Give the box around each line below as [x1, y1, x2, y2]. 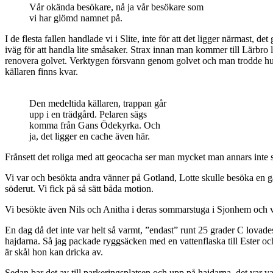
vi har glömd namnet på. [29, 12, 122, 23]
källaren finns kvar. [5, 66, 78, 77]
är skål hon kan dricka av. [5, 246, 103, 257]
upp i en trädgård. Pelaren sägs [29, 108, 147, 119]
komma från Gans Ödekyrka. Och [29, 119, 160, 130]
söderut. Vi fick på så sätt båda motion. [5, 183, 154, 194]
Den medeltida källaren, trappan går [29, 97, 166, 108]
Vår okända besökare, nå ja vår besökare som [29, 1, 204, 12]
